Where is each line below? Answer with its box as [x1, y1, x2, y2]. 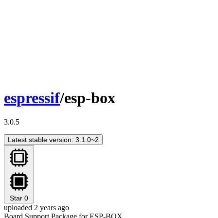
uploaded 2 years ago [4, 203, 69, 212]
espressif [4, 89, 60, 107]
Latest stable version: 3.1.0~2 [8, 135, 99, 144]
